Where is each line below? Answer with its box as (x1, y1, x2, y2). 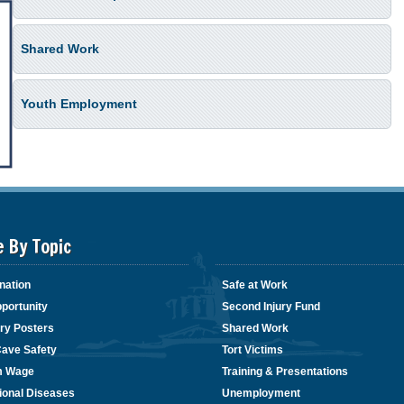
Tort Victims (222, 344, 283, 357)
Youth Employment (21, 96, 137, 111)
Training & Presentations (222, 365, 348, 379)
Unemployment (222, 387, 300, 400)
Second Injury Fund (222, 300, 320, 314)
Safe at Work (222, 279, 288, 292)
